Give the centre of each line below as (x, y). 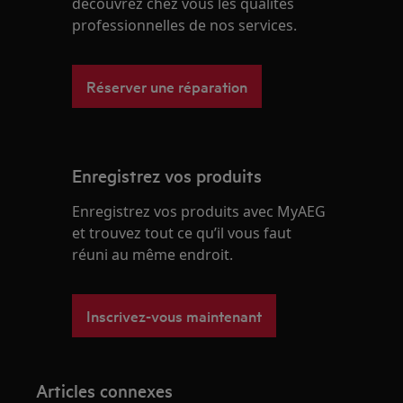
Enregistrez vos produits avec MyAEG (199, 212)
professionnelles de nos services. (185, 26)
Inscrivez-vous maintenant (175, 316)
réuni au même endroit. (153, 255)
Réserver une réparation (167, 86)
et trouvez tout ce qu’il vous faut (182, 233)
